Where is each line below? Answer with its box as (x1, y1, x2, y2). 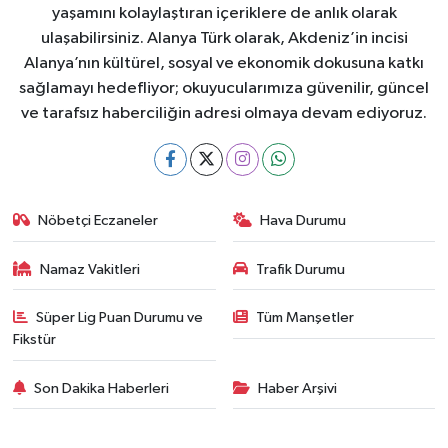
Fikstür (12, 332, 56, 347)
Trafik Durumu (256, 261, 345, 277)
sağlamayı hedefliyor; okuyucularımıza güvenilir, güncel (19, 80, 429, 97)
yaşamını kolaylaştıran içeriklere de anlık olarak (51, 5, 397, 22)
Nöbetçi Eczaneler (38, 213, 159, 228)
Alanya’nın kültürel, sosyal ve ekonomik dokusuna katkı (24, 55, 424, 72)
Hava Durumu (260, 213, 346, 228)
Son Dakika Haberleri (34, 380, 170, 396)
